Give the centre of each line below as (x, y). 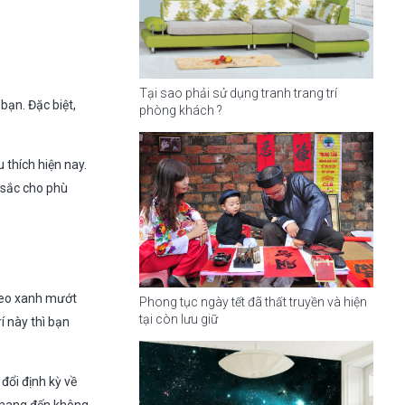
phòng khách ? (180, 110)
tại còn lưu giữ (178, 319)
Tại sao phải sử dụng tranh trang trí (238, 93)
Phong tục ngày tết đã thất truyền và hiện (253, 301)
